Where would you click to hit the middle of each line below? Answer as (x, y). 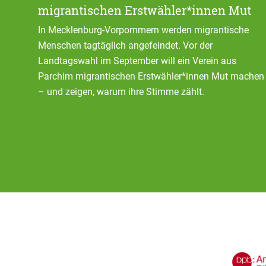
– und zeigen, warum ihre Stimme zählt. (121, 92)
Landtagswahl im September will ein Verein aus (137, 61)
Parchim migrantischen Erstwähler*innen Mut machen (151, 76)
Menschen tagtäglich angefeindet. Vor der (125, 45)
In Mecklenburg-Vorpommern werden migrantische (143, 30)
